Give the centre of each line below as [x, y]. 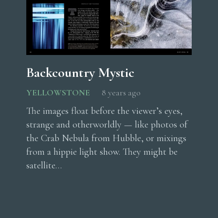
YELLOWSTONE [58, 93]
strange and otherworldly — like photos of [107, 125]
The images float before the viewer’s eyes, [104, 111]
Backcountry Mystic [80, 73]
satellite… [44, 166]
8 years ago [121, 93]
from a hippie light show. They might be [102, 152]
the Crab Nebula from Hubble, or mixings [106, 138]
